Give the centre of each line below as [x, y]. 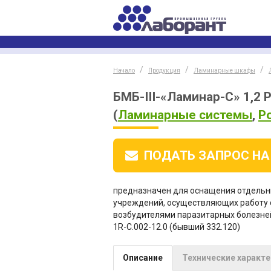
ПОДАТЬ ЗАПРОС [197, 155]
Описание [143, 258]
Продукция [164, 70]
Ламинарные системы [185, 115]
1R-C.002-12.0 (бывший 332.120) [177, 227]
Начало [124, 70]
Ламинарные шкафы [224, 70]
